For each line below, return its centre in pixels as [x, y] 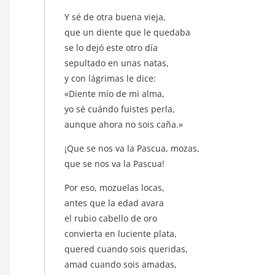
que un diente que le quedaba [129, 32]
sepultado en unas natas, [118, 63]
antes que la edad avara [115, 203]
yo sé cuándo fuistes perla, [121, 109]
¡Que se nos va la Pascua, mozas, [133, 148]
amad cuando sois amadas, [122, 264]
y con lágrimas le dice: [111, 78]
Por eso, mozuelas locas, [116, 187]
